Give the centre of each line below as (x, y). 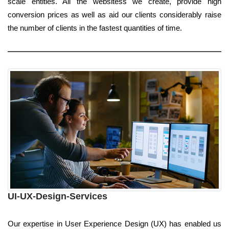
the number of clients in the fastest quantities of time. (95, 28)
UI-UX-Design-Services (58, 197)
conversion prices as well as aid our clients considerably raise (114, 15)
